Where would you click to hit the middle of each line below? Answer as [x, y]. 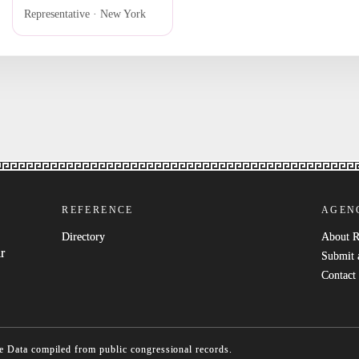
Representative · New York [85, 14]
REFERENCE [98, 210]
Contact [338, 275]
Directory [84, 237]
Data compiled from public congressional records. [119, 350]
